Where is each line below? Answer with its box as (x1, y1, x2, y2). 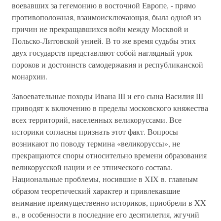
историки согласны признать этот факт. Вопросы (12, 126, 178, 137)
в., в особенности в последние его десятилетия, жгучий (12, 209, 199, 220)
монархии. (12, 71, 47, 81)
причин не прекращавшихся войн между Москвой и (12, 24, 188, 34)
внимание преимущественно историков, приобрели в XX (12, 197, 206, 208)
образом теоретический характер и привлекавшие (12, 185, 180, 196)
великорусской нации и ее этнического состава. (12, 162, 173, 172)
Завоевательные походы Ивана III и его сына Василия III (12, 91, 203, 101)
